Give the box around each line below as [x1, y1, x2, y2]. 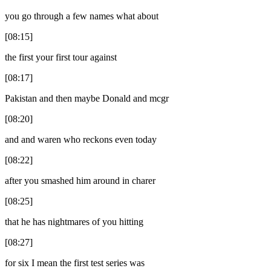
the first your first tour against [5, 51, 117, 62]
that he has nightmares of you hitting [5, 216, 143, 227]
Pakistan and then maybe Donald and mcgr [5, 93, 169, 103]
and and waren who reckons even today [5, 134, 157, 145]
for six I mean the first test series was [5, 257, 145, 268]
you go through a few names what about [5, 10, 158, 21]
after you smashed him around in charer [5, 175, 155, 186]
